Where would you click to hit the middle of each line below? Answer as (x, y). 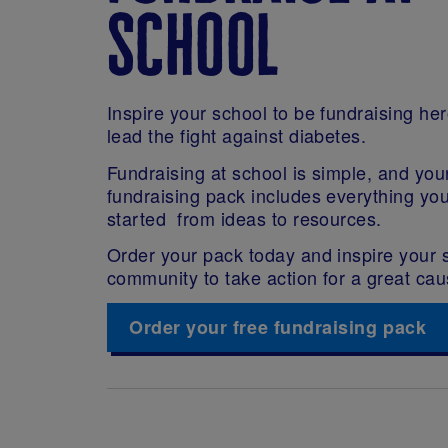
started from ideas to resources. (244, 217)
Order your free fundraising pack (278, 326)
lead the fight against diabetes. (237, 135)
